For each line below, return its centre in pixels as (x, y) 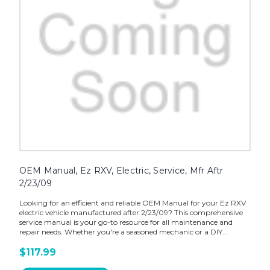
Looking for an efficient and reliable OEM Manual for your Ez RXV (132, 203)
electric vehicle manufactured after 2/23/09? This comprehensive (131, 213)
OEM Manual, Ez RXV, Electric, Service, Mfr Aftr (121, 171)
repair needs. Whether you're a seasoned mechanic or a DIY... (123, 232)
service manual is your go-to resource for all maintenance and (126, 222)
